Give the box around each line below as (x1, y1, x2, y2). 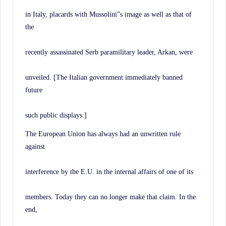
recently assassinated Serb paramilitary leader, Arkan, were (25, 47, 193, 56)
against (25, 142, 45, 150)
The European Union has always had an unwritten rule (25, 129, 181, 138)
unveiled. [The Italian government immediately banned (25, 73, 183, 81)
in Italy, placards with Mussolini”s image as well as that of (25, 10, 192, 18)
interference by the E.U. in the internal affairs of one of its (25, 167, 193, 176)
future (25, 85, 42, 94)
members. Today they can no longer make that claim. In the (25, 192, 196, 201)
